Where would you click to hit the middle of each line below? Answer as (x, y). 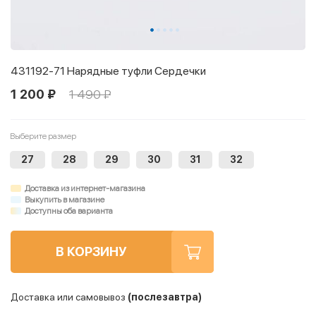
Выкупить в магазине (65, 200)
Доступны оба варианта (69, 211)
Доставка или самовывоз (68, 297)
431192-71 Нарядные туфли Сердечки (108, 71)
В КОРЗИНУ (91, 252)
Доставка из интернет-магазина (85, 189)
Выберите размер (43, 136)
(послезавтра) (164, 297)
